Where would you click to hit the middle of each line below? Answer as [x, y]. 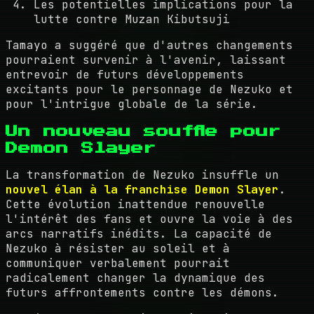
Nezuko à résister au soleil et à [118, 248]
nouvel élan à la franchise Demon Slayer [142, 189]
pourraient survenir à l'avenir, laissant [146, 60]
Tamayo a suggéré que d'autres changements [149, 45]
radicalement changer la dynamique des [135, 278]
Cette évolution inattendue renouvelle [135, 204]
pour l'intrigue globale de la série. [132, 104]
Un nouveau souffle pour [143, 131]
